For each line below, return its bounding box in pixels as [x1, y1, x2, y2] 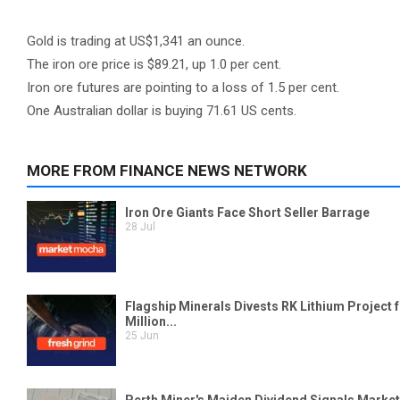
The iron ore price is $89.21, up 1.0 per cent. [27, 56, 281, 72]
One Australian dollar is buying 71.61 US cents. [27, 103, 296, 119]
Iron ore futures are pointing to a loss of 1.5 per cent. [27, 79, 339, 96]
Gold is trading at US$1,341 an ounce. [27, 33, 245, 49]
